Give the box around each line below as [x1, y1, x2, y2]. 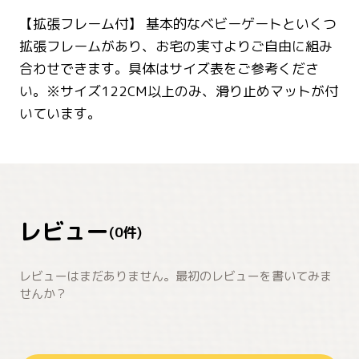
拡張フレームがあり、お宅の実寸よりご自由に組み [19, 37, 333, 56]
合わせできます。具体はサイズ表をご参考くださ [19, 59, 319, 79]
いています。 [19, 104, 101, 123]
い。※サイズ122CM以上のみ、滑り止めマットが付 [19, 82, 338, 101]
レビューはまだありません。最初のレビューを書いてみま [19, 268, 332, 285]
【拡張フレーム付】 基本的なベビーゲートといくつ [19, 14, 337, 34]
